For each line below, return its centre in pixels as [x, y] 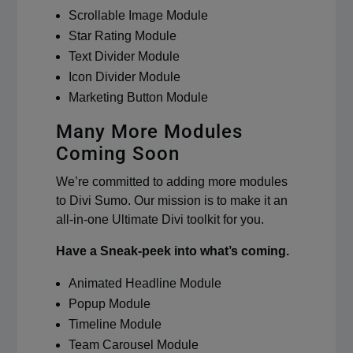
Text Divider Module [124, 56]
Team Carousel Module [133, 344]
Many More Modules [149, 131]
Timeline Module [115, 324]
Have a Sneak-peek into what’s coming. [172, 251]
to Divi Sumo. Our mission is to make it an [171, 200]
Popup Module [109, 303]
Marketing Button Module [138, 97]
